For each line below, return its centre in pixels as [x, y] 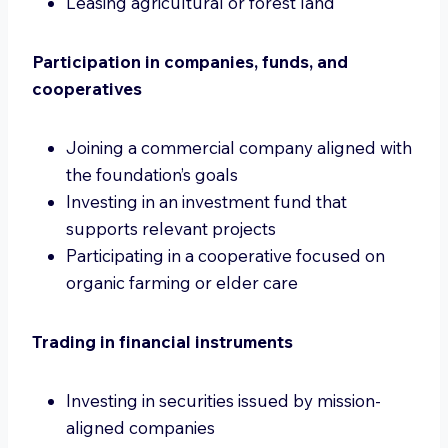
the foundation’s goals [152, 174]
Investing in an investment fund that [206, 201]
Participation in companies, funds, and [190, 61]
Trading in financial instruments [162, 341]
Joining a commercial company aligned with [239, 147]
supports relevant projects [171, 228]
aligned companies [140, 427]
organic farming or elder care [182, 282]
